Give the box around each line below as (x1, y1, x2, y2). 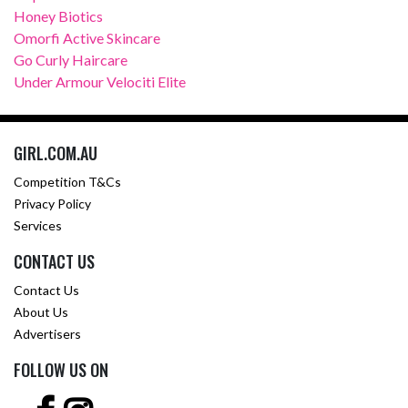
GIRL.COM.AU (14, 141, 97, 166)
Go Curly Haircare (14, 51, 127, 69)
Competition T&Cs (14, 174, 121, 190)
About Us (14, 304, 68, 321)
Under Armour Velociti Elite (14, 73, 186, 91)
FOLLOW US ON (14, 358, 108, 382)
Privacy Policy (14, 196, 91, 212)
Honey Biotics (14, 7, 103, 25)
